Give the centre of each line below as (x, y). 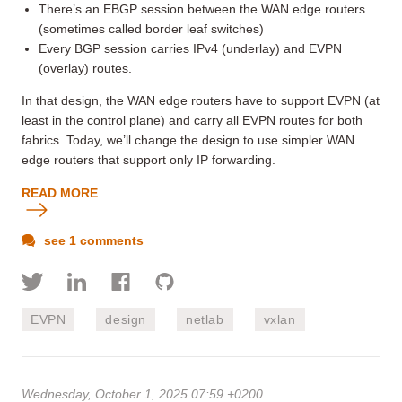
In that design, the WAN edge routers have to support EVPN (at (201, 100)
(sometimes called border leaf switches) (152, 28)
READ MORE (60, 192)
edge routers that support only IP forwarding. (149, 159)
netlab (205, 319)
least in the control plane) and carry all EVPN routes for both (192, 120)
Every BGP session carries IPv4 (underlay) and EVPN (191, 48)
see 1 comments (92, 240)
